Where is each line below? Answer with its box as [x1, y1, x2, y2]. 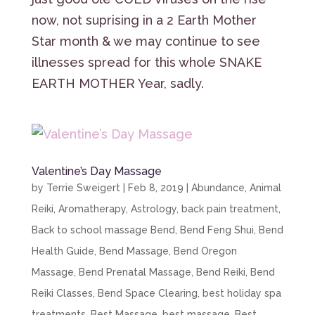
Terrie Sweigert [46, 181, 120, 193]
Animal [249, 181, 281, 193]
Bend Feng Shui [179, 224, 254, 236]
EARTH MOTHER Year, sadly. [31, 75, 207, 91]
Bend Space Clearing [97, 287, 198, 299]
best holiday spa [202, 287, 281, 299]
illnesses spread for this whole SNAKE [31, 54, 262, 70]
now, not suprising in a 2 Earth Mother [31, 12, 257, 27]
